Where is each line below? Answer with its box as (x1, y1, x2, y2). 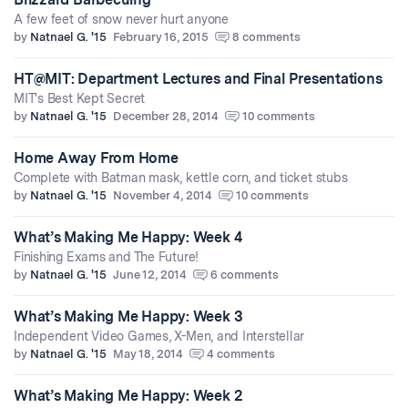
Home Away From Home (14, 149, 178, 168)
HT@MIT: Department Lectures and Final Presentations (14, 70, 382, 88)
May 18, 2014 (113, 347, 183, 362)
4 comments (207, 347, 275, 362)
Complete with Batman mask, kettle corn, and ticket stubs (14, 170, 348, 186)
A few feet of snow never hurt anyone (14, 12, 229, 27)
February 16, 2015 (113, 30, 209, 45)
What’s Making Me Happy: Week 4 (14, 229, 242, 247)
